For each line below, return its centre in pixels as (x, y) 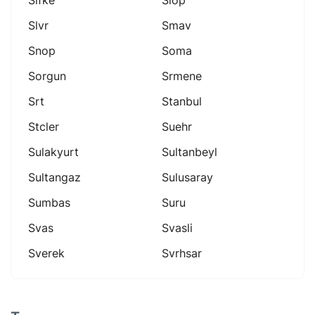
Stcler (44, 126)
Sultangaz (54, 177)
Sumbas (49, 202)
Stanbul (182, 101)
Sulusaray (187, 177)
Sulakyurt (53, 152)
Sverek (46, 253)
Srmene (182, 76)
